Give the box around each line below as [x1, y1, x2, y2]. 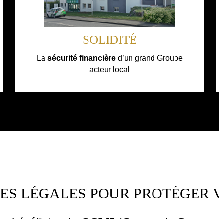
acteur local [89, 65, 130, 74]
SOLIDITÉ [82, 32, 137, 46]
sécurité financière [47, 53, 116, 62]
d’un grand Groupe [115, 53, 183, 62]
